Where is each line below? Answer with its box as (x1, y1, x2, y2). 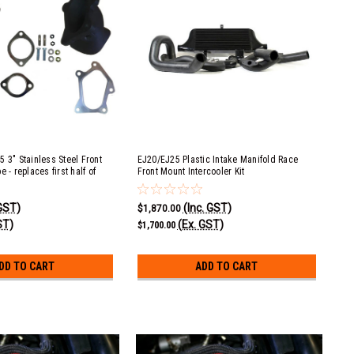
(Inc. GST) (183, 201, 232, 214)
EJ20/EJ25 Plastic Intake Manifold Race (137, 154, 298, 165)
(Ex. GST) (177, 217, 224, 231)
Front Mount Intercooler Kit (137, 166, 245, 177)
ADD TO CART (195, 260, 258, 273)
